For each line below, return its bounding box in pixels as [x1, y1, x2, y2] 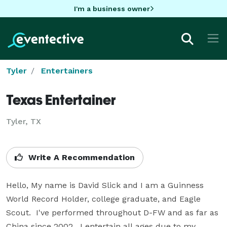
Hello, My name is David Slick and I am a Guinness [6, 180, 204, 190]
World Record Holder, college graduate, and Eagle [6, 194, 201, 204]
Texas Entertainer [6, 91, 116, 108]
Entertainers [41, 65, 93, 75]
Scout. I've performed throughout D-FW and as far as [6, 207, 218, 217]
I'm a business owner [73, 4, 150, 13]
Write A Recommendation [26, 152, 135, 162]
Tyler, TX [6, 116, 41, 126]
